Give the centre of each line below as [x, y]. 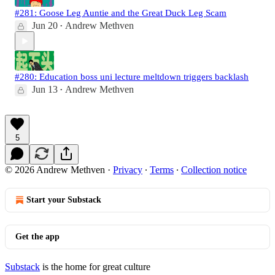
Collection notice [214, 170]
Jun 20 [45, 25]
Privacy [128, 170]
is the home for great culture [95, 267]
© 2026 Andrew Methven [55, 170]
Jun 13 [45, 89]
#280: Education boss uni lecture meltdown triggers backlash [132, 77]
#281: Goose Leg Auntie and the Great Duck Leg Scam [121, 13]
